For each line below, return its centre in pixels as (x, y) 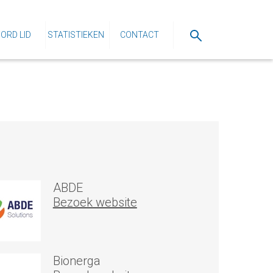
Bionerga (76, 261)
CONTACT (140, 35)
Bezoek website (95, 202)
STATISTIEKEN (76, 35)
